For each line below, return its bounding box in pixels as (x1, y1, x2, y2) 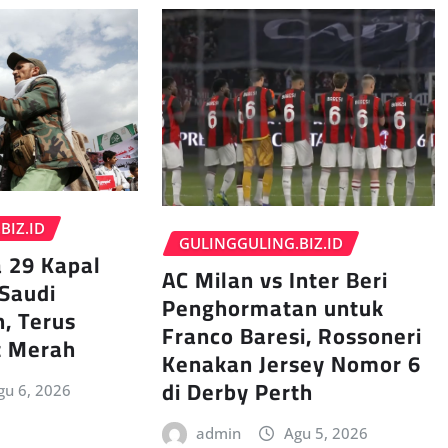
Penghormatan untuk (161, 286, 384, 329)
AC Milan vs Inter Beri (161, 258, 388, 301)
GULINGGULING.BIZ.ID (178, 233, 343, 254)
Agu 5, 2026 (283, 422, 368, 443)
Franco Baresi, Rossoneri (161, 314, 422, 357)
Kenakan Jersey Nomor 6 (161, 342, 421, 385)
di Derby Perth (161, 370, 313, 413)
